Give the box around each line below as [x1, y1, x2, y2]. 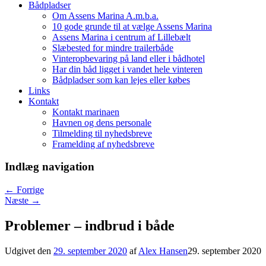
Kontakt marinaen [52, 106, 119, 117]
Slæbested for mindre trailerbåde [52, 42, 173, 53]
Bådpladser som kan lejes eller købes [52, 74, 190, 85]
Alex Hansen [138, 245, 188, 256]
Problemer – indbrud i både [5, 218, 175, 234]
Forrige [14, 185, 44, 195]
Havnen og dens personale [52, 117, 151, 128]
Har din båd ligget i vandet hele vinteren [52, 64, 202, 74]
